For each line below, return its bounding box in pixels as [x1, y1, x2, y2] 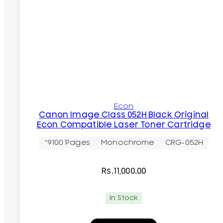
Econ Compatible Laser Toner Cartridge [36, 119, 211, 130]
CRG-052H [165, 138, 204, 147]
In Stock [110, 194, 138, 202]
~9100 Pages [44, 138, 90, 147]
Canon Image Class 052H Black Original [39, 110, 209, 120]
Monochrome [101, 138, 154, 147]
